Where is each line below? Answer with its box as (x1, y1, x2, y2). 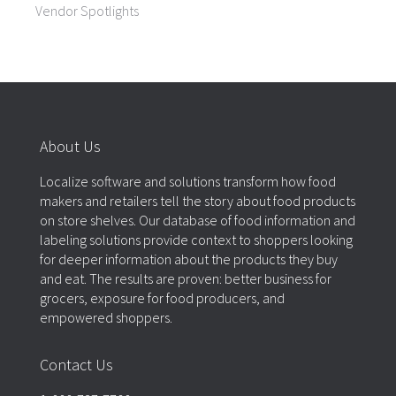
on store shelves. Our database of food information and (39, 211, 355, 230)
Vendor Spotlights (35, 2, 139, 20)
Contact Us (39, 354, 113, 376)
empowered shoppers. (39, 308, 172, 327)
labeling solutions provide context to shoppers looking (39, 231, 353, 249)
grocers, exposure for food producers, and (39, 289, 285, 308)
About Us (39, 136, 101, 157)
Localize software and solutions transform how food (39, 172, 336, 191)
